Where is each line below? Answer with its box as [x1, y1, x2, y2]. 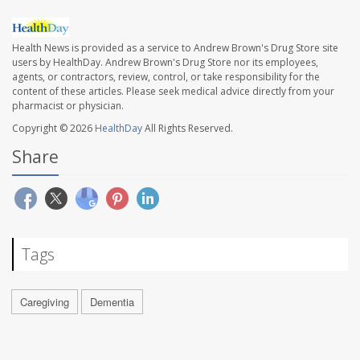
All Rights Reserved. [142, 121, 233, 136]
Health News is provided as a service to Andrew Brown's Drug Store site [12, 41, 338, 55]
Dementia [90, 294, 134, 310]
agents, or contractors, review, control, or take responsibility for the [12, 70, 320, 84]
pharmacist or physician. [12, 99, 124, 113]
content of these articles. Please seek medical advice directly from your [12, 84, 334, 99]
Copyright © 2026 [12, 121, 95, 136]
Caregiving [20, 294, 69, 310]
